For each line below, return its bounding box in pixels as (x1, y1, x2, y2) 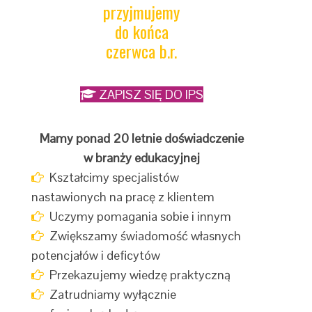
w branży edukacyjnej (83, 150, 200, 166)
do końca (114, 19, 169, 44)
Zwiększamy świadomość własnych (44, 228, 242, 244)
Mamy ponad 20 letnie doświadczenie (39, 130, 244, 146)
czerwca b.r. (106, 38, 178, 63)
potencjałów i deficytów (31, 247, 161, 263)
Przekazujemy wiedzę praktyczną (44, 267, 231, 283)
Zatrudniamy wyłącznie (44, 286, 177, 302)
